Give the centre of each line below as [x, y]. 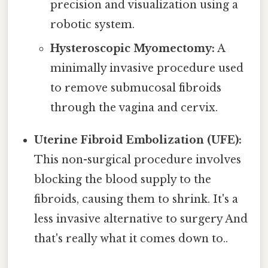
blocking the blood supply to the [123, 179]
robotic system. [92, 24]
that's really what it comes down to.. [131, 238]
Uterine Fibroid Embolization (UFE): [138, 140]
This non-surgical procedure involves [138, 159]
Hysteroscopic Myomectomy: [132, 48]
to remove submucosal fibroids [135, 88]
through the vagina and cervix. [134, 107]
